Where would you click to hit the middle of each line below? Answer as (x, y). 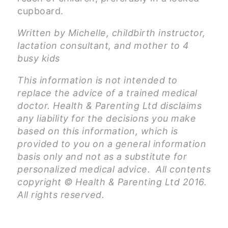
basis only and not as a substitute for (102, 157)
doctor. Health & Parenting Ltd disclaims (109, 106)
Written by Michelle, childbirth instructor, (111, 33)
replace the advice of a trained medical (107, 93)
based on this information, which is (98, 131)
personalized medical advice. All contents (114, 169)
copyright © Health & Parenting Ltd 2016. (112, 182)
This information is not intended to (97, 80)
